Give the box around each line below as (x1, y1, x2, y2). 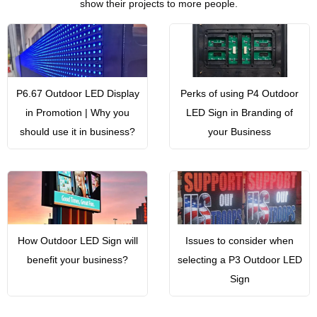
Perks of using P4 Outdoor (180, 88, 299, 99)
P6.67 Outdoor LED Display (16, 88, 139, 99)
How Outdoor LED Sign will (17, 235, 138, 246)
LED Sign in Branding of (186, 107, 293, 118)
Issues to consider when (185, 235, 294, 246)
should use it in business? (20, 126, 135, 137)
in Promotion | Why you (25, 107, 129, 118)
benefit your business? (27, 254, 128, 265)
